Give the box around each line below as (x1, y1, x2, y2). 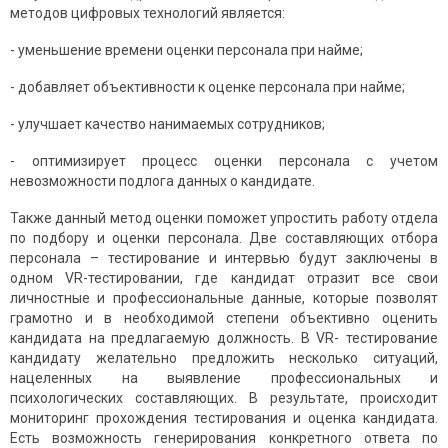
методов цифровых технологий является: (10, 5, 285, 22)
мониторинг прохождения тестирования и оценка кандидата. (10, 410, 438, 427)
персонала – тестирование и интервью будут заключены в (10, 250, 438, 267)
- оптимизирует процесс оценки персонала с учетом (10, 153, 438, 170)
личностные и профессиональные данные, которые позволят (10, 290, 438, 307)
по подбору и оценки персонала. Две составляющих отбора (10, 230, 438, 247)
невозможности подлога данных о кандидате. (10, 173, 315, 190)
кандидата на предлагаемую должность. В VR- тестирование (10, 330, 438, 347)
